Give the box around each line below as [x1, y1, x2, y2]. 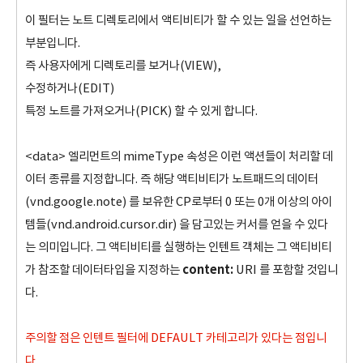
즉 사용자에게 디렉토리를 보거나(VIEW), [25, 59, 221, 73]
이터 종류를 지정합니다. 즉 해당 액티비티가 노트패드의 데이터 [25, 173, 318, 186]
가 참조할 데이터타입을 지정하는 [25, 263, 182, 277]
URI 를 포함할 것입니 [233, 263, 338, 277]
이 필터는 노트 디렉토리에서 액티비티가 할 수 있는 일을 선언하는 [25, 14, 331, 28]
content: [182, 263, 233, 277]
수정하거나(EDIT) [25, 82, 114, 96]
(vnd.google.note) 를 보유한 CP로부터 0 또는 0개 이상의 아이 [25, 195, 332, 209]
